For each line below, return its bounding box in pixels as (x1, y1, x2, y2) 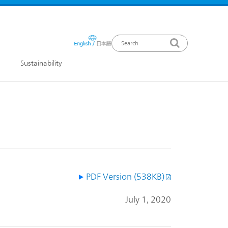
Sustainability (20, 59, 62, 67)
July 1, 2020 (125, 194, 171, 205)
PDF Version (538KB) (86, 172, 164, 182)
